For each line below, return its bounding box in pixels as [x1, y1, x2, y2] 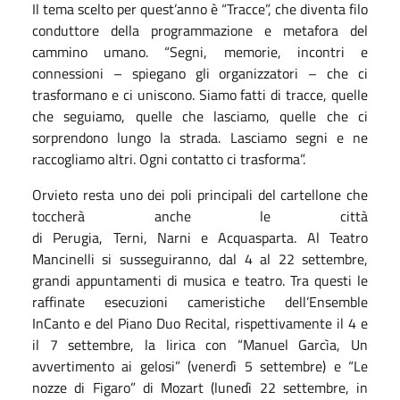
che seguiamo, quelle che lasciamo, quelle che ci [32, 104, 368, 127]
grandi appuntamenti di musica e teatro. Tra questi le [32, 269, 368, 291]
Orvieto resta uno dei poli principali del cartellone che [32, 183, 368, 205]
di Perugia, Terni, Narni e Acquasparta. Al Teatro [32, 226, 368, 248]
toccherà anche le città [32, 204, 368, 227]
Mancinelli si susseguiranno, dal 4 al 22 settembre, [32, 247, 368, 270]
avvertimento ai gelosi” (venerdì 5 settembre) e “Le [32, 354, 368, 377]
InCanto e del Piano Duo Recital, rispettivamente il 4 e [32, 312, 368, 334]
